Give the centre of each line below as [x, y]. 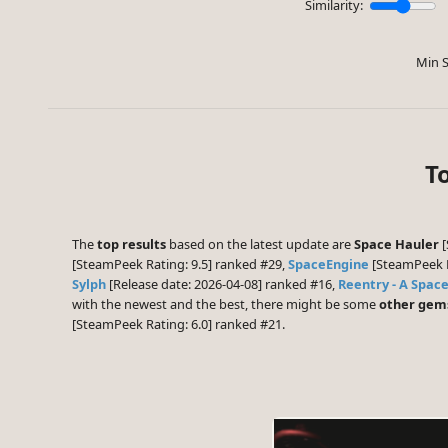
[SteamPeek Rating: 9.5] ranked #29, [180, 264]
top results [131, 244]
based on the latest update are [260, 244]
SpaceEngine [328, 264]
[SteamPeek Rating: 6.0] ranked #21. [178, 324]
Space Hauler [396, 244]
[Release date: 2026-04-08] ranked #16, [222, 284]
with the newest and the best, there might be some [225, 304]
